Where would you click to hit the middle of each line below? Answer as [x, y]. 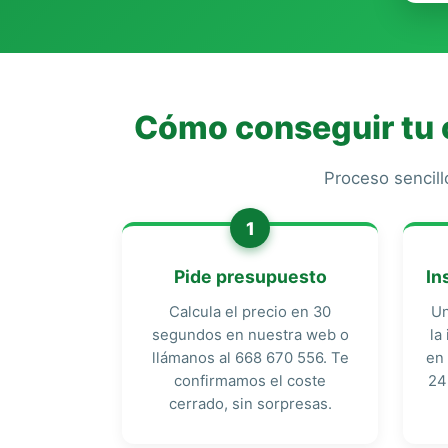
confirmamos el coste [250, 381]
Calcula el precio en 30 [250, 312]
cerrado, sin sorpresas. [250, 404]
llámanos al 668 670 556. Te [250, 358]
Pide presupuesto [250, 276]
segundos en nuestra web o [250, 335]
